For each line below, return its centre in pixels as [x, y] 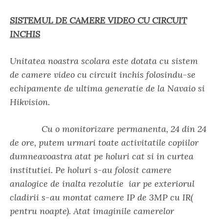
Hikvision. [30, 102]
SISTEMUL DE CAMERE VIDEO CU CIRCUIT [98, 20]
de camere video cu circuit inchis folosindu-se [103, 75]
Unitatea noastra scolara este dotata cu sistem [104, 61]
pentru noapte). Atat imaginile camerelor [92, 211]
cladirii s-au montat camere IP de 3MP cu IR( [101, 197]
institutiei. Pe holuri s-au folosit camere [91, 170]
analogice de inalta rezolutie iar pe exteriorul [102, 184]
